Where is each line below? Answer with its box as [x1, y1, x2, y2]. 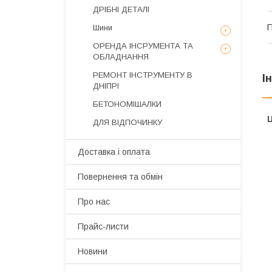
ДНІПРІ [93, 81, 119, 90]
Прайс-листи [78, 222, 129, 231]
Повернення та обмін [78, 172, 163, 182]
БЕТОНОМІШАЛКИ [93, 100, 161, 109]
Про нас [78, 197, 110, 206]
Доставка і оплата [78, 147, 150, 157]
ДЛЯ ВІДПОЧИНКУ [93, 118, 162, 127]
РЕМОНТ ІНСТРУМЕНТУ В [93, 70, 192, 80]
